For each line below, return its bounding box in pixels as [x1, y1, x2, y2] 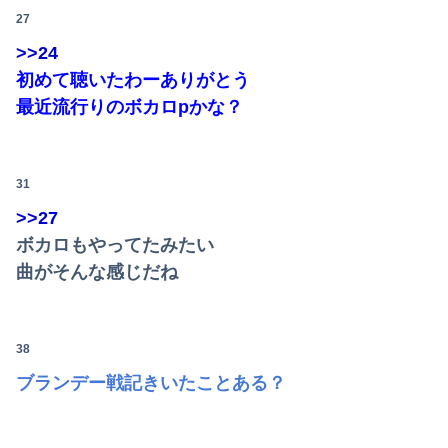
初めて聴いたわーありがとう [16, 70, 250, 91]
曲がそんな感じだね [16, 262, 178, 283]
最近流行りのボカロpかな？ [16, 97, 243, 118]
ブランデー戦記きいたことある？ [16, 373, 286, 394]
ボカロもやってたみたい [16, 235, 214, 256]
